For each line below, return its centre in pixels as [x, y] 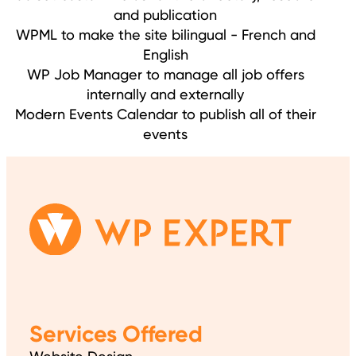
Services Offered [116, 334]
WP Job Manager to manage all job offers [165, 75]
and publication [165, 15]
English [165, 55]
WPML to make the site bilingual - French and [165, 35]
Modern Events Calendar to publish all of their [165, 114]
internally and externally [165, 95]
